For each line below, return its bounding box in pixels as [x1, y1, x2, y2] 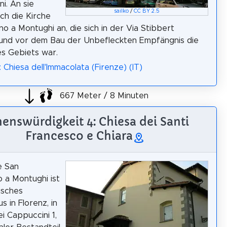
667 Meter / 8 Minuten [57, 91, 148, 100]
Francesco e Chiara [25, 128, 133, 143]
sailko [114, 8, 129, 14]
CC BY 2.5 [134, 8, 160, 14]
